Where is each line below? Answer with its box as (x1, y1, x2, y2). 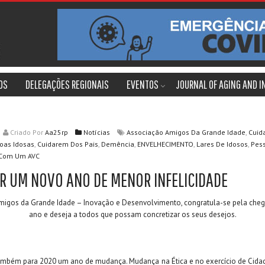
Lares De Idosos (196, 140, 248, 148)
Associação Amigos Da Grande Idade (127, 128, 245, 137)
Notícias (83, 128, 110, 137)
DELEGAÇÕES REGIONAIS (25, 77, 109, 91)
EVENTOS (127, 77, 159, 91)
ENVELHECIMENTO (137, 140, 193, 148)
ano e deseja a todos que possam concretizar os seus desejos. (28, 209, 237, 219)
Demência (101, 140, 134, 148)
